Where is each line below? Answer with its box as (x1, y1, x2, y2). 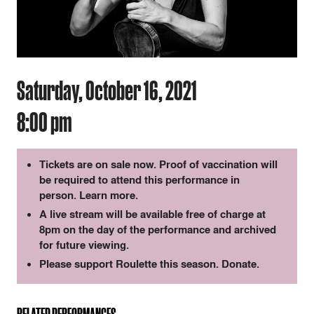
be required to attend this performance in (39, 172, 240, 188)
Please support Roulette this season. (39, 257, 221, 272)
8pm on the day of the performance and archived (39, 222, 276, 238)
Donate (221, 257, 257, 272)
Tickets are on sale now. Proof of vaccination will (39, 157, 278, 172)
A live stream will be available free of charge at (39, 207, 266, 222)
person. (39, 188, 79, 203)
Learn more (79, 188, 135, 203)
